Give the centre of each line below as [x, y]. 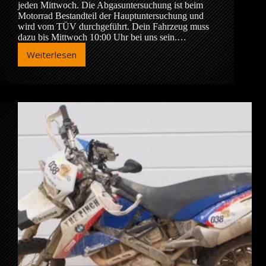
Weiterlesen [52, 55]
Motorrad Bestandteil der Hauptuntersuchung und [111, 16]
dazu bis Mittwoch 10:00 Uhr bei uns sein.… [102, 37]
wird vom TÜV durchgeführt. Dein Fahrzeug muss [113, 27]
